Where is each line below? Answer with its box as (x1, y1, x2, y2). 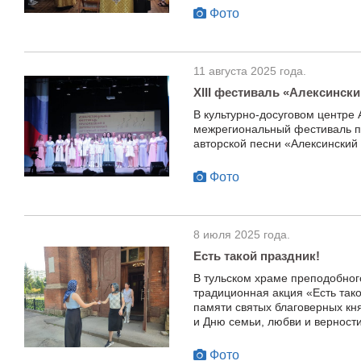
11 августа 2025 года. (193, 64, 306, 78)
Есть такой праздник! (193, 249, 320, 263)
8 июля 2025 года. (193, 228, 290, 242)
